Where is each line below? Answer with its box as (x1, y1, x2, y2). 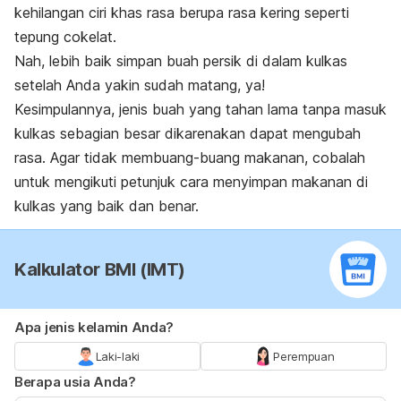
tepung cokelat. (14, 27, 116, 46)
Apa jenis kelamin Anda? (14, 318, 175, 336)
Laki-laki (95, 348, 140, 363)
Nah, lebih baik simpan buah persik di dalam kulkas (14, 51, 347, 70)
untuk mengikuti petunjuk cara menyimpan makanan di (14, 172, 368, 191)
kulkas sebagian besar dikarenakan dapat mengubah (14, 124, 361, 142)
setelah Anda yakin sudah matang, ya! (14, 75, 265, 94)
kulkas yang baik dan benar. (14, 196, 199, 215)
